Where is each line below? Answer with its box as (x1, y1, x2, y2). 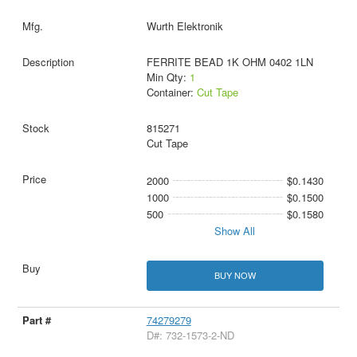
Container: (146, 84, 197, 100)
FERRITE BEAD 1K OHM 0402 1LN (146, 54, 313, 70)
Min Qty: (146, 69, 190, 85)
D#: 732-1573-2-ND (146, 327, 234, 343)
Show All (214, 223, 256, 239)
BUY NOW (214, 269, 256, 282)
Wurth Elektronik (146, 18, 223, 34)
